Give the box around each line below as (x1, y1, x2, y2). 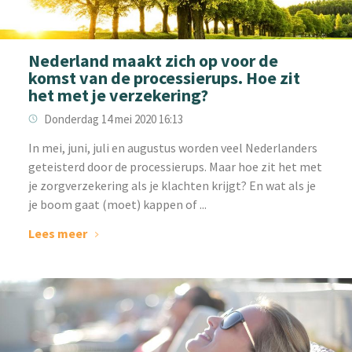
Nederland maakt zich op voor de (27, 49, 278, 72)
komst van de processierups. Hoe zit (27, 67, 300, 90)
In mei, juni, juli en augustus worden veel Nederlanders (27, 140, 317, 156)
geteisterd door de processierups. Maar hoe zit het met (27, 159, 322, 175)
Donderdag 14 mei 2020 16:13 (43, 112, 183, 127)
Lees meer (27, 225, 87, 242)
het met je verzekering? (27, 84, 208, 107)
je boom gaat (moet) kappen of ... (27, 196, 207, 213)
